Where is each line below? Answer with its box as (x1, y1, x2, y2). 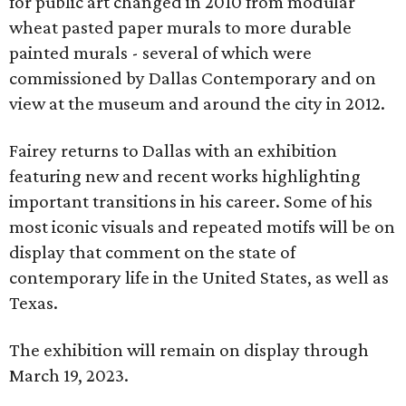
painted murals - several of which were (9, 42, 312, 63)
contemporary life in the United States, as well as (9, 266, 389, 288)
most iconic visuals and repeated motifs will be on (9, 216, 395, 237)
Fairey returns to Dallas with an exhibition (9, 140, 337, 161)
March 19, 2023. (9, 364, 129, 386)
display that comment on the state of (9, 241, 295, 263)
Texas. (9, 292, 58, 314)
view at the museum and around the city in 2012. (9, 92, 385, 114)
